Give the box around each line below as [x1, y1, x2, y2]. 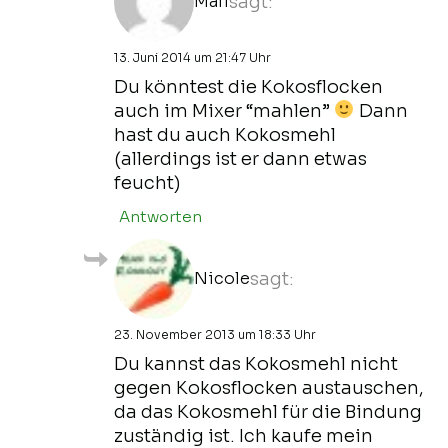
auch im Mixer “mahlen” [114, 99, 334, 122]
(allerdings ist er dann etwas [114, 147, 367, 170]
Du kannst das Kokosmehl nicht [114, 352, 398, 375]
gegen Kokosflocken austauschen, [114, 376, 424, 399]
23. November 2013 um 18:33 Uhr [114, 326, 316, 342]
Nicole [194, 267, 250, 289]
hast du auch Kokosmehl [114, 123, 336, 146]
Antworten [119, 206, 202, 226]
